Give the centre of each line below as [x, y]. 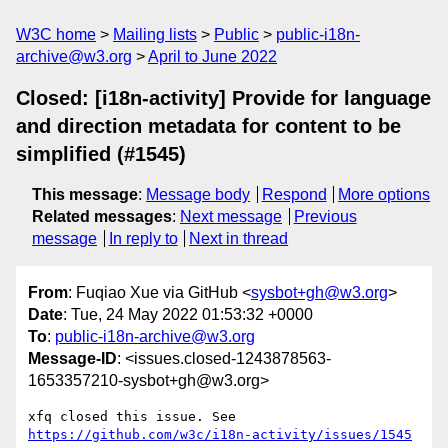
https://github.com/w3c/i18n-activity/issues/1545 [220, 435]
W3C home [56, 34]
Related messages [102, 216]
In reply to [143, 238]
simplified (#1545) [101, 154]
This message [85, 194]
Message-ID [72, 359]
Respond [294, 194]
